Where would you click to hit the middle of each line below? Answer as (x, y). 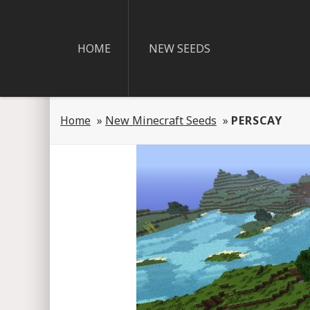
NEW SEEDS (180, 48)
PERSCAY (257, 120)
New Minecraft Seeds (161, 120)
